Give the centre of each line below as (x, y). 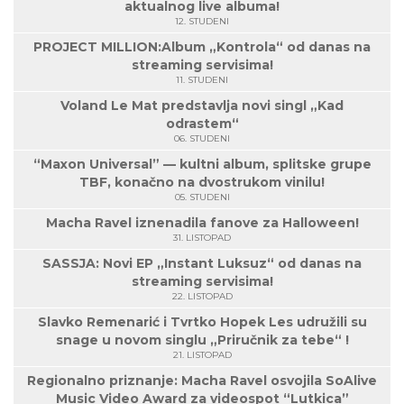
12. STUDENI (202, 21)
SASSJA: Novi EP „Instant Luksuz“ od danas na (202, 263)
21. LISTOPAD (202, 355)
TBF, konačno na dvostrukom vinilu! (202, 182)
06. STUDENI (202, 138)
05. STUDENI (202, 197)
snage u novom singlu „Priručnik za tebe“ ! (202, 340)
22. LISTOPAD (202, 296)
